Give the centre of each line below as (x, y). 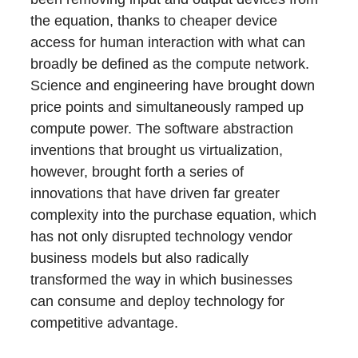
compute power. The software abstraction (162, 129)
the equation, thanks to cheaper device (154, 21)
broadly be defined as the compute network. (170, 64)
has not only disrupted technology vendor (162, 237)
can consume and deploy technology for (158, 301)
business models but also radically (140, 258)
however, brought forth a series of (137, 172)
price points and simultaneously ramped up (167, 107)
